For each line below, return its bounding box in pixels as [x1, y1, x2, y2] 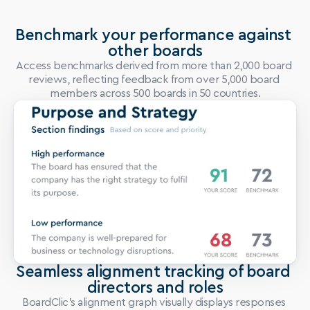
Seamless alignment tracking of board [16, 264, 291, 280]
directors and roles [86, 280, 224, 295]
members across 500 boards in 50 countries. [50, 88, 260, 99]
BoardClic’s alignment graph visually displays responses [22, 297, 286, 308]
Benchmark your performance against [15, 27, 291, 43]
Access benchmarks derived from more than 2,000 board [16, 60, 292, 71]
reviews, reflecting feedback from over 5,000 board [28, 74, 280, 85]
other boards [107, 43, 203, 59]
